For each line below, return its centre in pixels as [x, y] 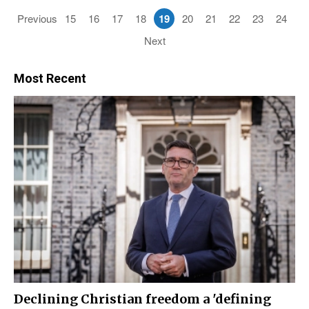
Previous [37, 19]
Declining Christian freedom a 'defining [142, 299]
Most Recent [50, 79]
